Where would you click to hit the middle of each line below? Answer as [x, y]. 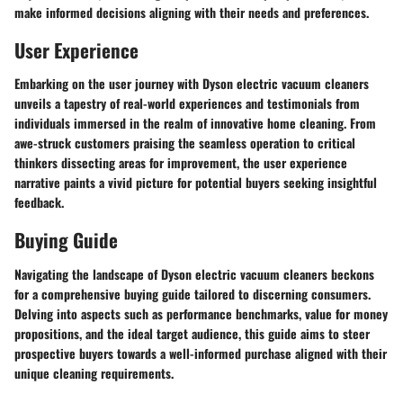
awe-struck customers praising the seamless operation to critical [185, 143]
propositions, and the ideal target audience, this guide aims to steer [192, 333]
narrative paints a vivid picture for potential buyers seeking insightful [196, 182]
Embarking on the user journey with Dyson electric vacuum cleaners [192, 83]
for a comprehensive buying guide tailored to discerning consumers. [193, 293]
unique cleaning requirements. [94, 372]
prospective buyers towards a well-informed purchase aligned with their [201, 353]
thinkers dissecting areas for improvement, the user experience [181, 162]
